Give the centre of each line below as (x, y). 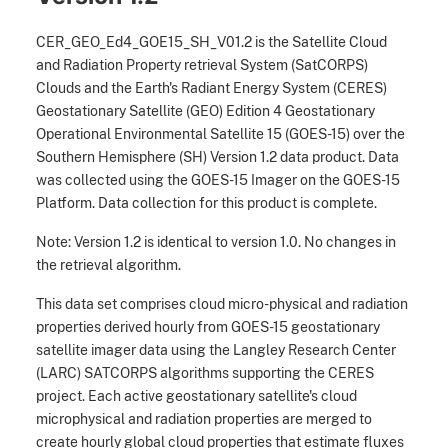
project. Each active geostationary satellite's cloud (196, 396)
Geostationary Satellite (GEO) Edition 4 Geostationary (205, 111)
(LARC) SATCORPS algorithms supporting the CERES (205, 373)
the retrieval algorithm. (108, 265)
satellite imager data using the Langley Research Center (216, 350)
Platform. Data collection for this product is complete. (206, 203)
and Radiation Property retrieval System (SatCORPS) (202, 65)
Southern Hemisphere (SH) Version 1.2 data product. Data (217, 157)
